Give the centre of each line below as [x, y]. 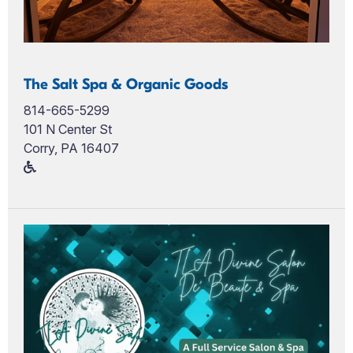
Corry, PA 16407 [71, 148]
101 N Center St [68, 129]
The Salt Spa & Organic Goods [126, 84]
